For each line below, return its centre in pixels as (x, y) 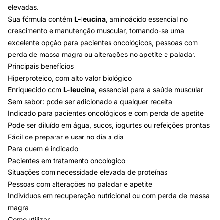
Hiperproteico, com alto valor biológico (70, 78)
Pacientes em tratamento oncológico (67, 160)
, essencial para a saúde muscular (149, 90)
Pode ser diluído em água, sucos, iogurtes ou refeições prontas (109, 125)
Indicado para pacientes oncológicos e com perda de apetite (106, 113)
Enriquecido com (36, 90)
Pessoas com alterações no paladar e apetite (80, 184)
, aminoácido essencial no (147, 19)
